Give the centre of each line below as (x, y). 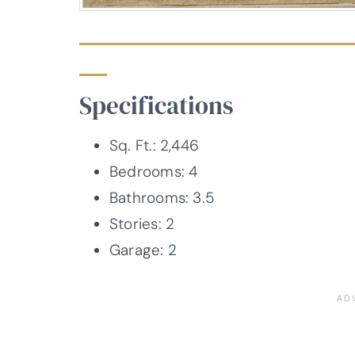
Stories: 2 (142, 224)
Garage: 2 (143, 250)
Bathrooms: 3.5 (162, 198)
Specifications (157, 105)
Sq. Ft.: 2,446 (155, 146)
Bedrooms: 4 (154, 172)
